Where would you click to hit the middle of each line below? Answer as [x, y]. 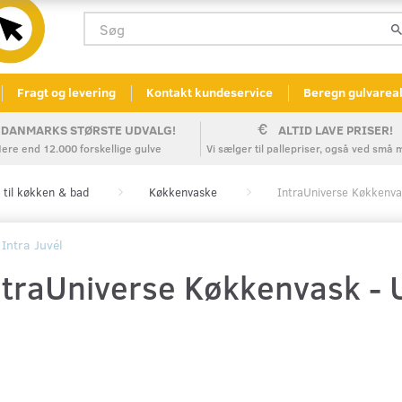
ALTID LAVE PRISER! [336, 130]
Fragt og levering [66, 92]
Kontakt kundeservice [210, 92]
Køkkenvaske [183, 192]
